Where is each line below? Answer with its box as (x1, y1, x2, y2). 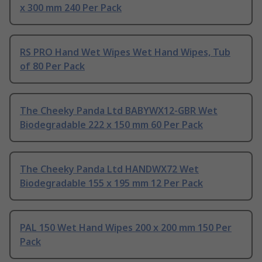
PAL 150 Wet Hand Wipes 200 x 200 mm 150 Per (20, 221, 232, 235)
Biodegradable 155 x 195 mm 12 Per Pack (20, 177, 203, 190)
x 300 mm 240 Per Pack (20, 1, 122, 15)
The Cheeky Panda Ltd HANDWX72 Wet (20, 163, 199, 176)
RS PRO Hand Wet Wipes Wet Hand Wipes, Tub (20, 46, 230, 59)
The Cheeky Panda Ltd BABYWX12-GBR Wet (20, 104, 218, 118)
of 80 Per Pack (20, 60, 85, 73)
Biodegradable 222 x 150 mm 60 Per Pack (20, 118, 203, 132)
